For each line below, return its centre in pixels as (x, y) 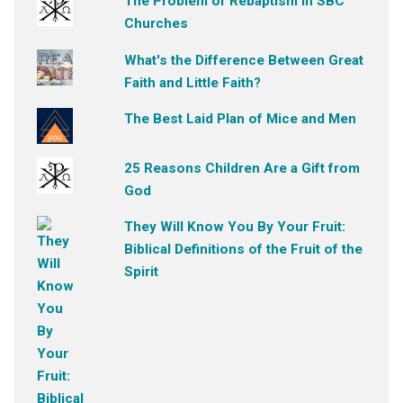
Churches (157, 24)
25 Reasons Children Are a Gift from (242, 168)
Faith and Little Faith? (193, 82)
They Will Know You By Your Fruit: (235, 227)
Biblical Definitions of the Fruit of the (244, 250)
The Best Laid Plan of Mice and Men (241, 118)
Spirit (142, 272)
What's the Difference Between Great (244, 60)
